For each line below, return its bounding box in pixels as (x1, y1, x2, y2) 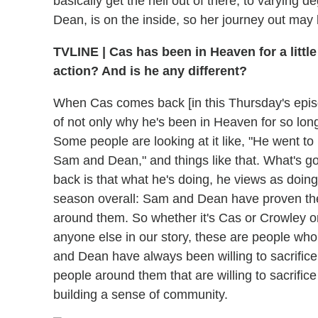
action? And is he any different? (53, 64, 247, 79)
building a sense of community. (53, 287, 228, 302)
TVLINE (53, 45, 102, 60)
